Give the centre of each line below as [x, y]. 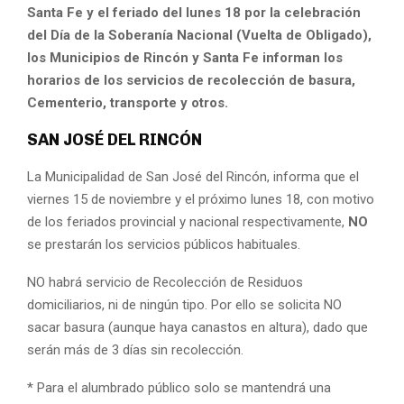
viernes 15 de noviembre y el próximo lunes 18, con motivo [201, 199]
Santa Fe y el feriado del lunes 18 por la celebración [194, 12]
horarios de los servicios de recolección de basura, [191, 80]
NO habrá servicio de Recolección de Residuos [165, 282]
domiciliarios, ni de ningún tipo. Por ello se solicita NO [184, 304]
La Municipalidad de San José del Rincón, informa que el [193, 176]
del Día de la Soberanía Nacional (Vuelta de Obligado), [199, 35]
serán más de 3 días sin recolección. [135, 349]
